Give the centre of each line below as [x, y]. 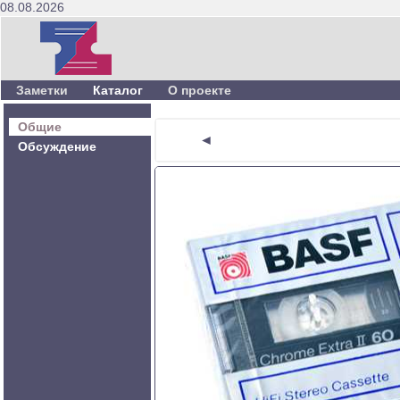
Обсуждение [57, 146]
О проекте [200, 90]
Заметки [42, 90]
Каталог [118, 90]
